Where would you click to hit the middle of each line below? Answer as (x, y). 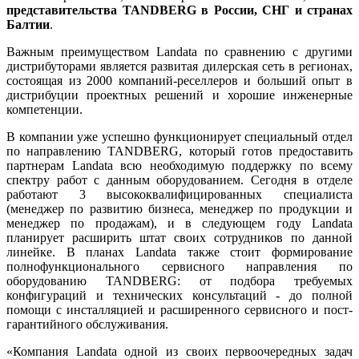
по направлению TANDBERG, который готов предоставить (179, 151)
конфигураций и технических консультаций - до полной (179, 295)
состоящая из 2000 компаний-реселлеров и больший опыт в (179, 80)
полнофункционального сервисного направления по (179, 266)
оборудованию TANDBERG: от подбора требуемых (179, 280)
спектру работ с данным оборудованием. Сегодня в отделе (179, 179)
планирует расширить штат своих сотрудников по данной (179, 237)
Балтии (28, 24)
